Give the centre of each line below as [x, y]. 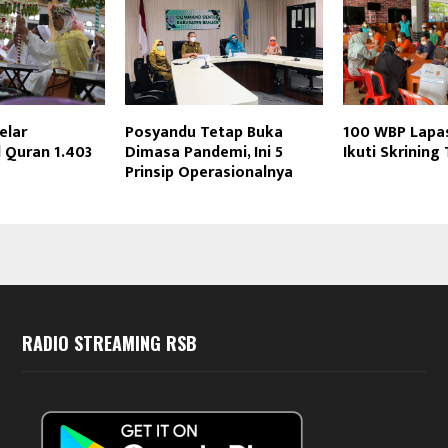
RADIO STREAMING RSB [109, 343]
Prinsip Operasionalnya [208, 173]
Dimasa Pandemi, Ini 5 [203, 153]
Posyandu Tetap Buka [203, 133]
